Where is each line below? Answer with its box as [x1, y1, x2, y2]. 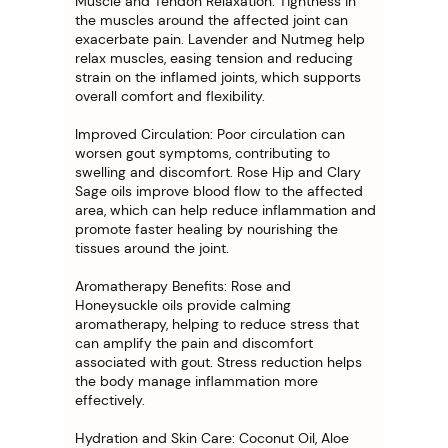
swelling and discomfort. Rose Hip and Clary [75, 162, 361, 181]
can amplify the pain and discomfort [75, 333, 313, 352]
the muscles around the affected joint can [75, 10, 348, 29]
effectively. [75, 390, 145, 409]
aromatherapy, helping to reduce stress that [75, 314, 359, 333]
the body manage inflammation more [75, 371, 318, 390]
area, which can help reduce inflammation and [75, 200, 376, 219]
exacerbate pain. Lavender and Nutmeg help [75, 29, 365, 48]
